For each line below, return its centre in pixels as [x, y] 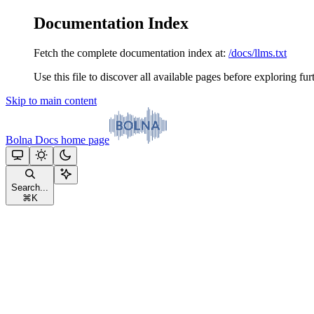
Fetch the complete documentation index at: [130, 53]
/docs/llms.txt [258, 53]
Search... [30, 187]
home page [84, 139]
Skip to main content [51, 100]
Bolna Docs [32, 139]
